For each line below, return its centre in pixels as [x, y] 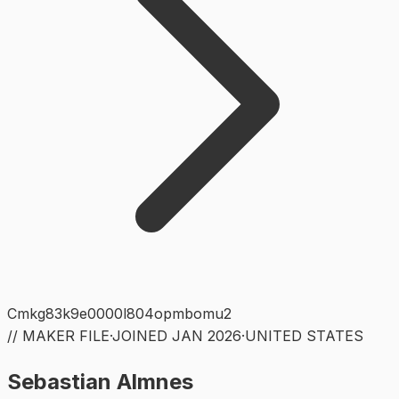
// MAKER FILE [58, 335]
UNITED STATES [304, 335]
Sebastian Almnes [100, 381]
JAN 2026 [207, 335]
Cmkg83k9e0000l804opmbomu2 [119, 313]
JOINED [142, 335]
